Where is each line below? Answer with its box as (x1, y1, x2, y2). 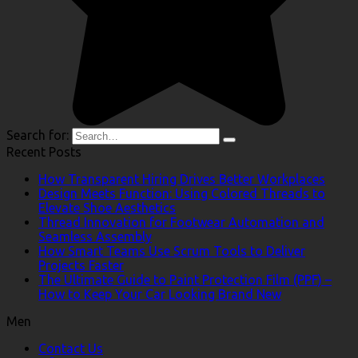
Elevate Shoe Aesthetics (38, 201, 176, 216)
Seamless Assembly (38, 229, 152, 245)
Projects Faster (38, 258, 124, 273)
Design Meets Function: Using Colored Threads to (38, 186, 325, 201)
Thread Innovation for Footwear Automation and (38, 215, 324, 230)
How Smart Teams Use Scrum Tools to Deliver (38, 244, 305, 259)
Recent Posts (6, 145, 82, 160)
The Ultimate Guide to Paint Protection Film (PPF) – (38, 272, 332, 288)
